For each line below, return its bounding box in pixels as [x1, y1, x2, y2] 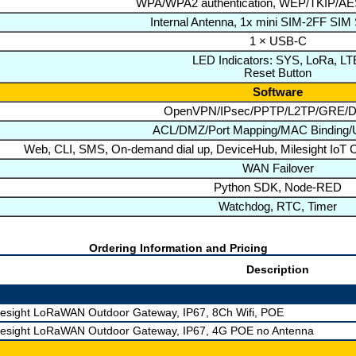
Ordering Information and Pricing [88, 242, 268, 254]
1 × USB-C [249, 34, 307, 48]
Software [253, 85, 303, 99]
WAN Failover [242, 161, 314, 175]
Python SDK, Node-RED [214, 180, 342, 194]
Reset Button [244, 66, 311, 79]
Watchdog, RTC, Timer [219, 199, 337, 213]
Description [246, 263, 309, 276]
